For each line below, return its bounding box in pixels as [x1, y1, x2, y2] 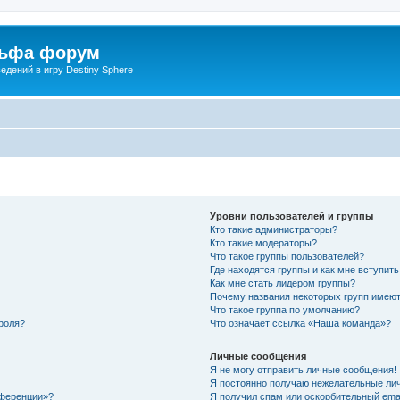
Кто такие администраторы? [210, 223, 338, 235]
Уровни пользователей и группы [210, 210, 374, 221]
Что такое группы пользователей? [210, 250, 365, 262]
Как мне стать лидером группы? [210, 277, 356, 288]
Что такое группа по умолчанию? [210, 304, 361, 315]
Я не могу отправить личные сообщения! [210, 363, 397, 375]
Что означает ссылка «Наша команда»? [210, 317, 392, 329]
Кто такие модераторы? [210, 237, 318, 248]
